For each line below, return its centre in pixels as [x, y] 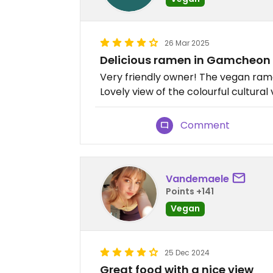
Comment [205, 126]
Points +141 [190, 191]
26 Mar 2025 [187, 43]
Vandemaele [197, 179]
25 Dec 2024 [187, 253]
